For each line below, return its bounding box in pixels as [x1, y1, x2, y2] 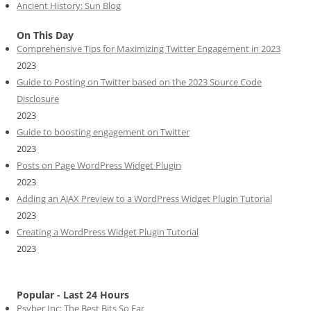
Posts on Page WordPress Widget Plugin [17, 158, 181, 171]
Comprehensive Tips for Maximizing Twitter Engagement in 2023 [17, 42, 280, 55]
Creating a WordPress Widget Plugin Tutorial [17, 225, 199, 238]
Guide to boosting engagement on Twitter [17, 125, 190, 138]
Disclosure [17, 92, 59, 105]
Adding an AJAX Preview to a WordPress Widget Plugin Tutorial [17, 192, 272, 205]
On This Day [17, 28, 74, 42]
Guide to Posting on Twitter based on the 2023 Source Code [17, 75, 262, 88]
